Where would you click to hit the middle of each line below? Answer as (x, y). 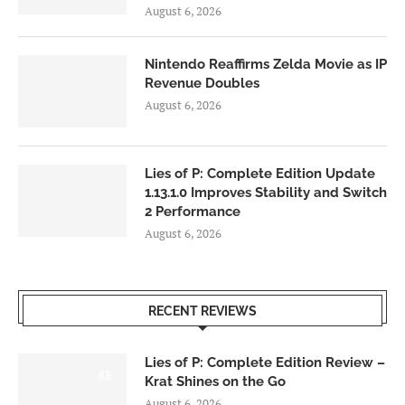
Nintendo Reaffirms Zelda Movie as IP (266, 65)
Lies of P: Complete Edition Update (260, 174)
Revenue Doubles (202, 84)
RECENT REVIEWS (202, 311)
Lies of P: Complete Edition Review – (265, 363)
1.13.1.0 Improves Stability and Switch (266, 193)
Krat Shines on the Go (215, 382)
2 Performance (193, 212)
